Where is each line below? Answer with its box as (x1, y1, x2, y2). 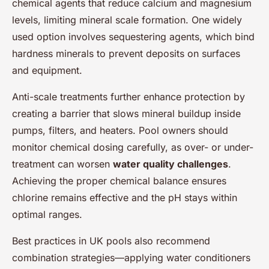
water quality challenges (113, 158, 228, 170)
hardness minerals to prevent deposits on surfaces (12, 47, 240, 59)
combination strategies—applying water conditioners (12, 252, 250, 264)
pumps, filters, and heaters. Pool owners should (12, 124, 228, 136)
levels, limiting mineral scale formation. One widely (12, 14, 242, 26)
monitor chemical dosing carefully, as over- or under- (12, 141, 253, 153)
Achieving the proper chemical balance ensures (12, 175, 226, 187)
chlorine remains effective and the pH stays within (12, 192, 237, 204)
